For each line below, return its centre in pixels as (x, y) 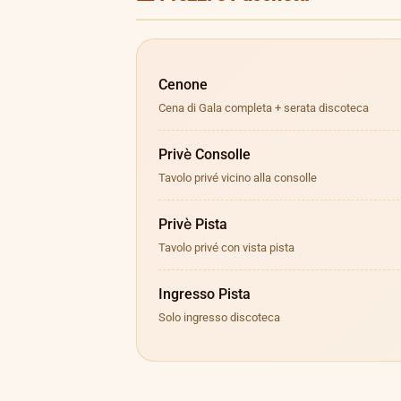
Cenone (183, 85)
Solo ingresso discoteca (219, 317)
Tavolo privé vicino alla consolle (238, 178)
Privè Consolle (205, 154)
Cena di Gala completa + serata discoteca (264, 108)
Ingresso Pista (205, 294)
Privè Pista (193, 224)
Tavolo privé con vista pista (226, 247)
